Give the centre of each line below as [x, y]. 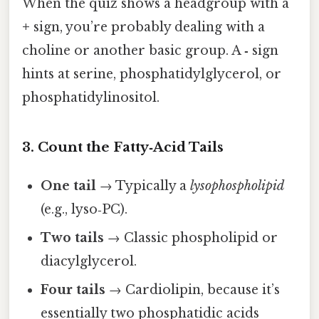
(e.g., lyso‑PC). [84, 210]
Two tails [73, 238]
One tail [69, 186]
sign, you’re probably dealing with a [147, 27]
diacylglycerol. [89, 262]
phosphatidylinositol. [91, 97]
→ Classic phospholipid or [191, 238]
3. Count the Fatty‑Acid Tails [123, 147]
